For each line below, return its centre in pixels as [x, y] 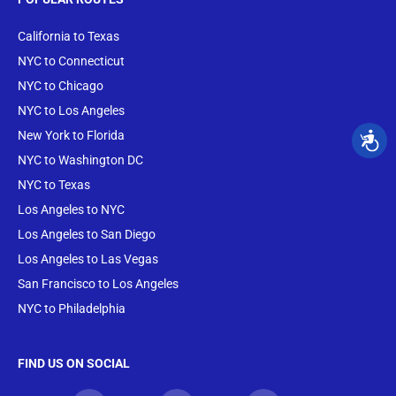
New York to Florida [71, 135]
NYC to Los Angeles [71, 110]
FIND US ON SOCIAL [74, 364]
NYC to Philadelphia [72, 308]
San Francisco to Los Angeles [98, 283]
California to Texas [69, 36]
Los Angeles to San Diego [87, 234]
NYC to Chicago [61, 85]
